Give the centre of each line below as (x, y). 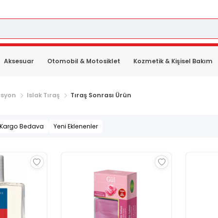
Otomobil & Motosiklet (84, 61)
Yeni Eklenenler (75, 126)
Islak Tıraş (43, 95)
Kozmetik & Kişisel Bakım (173, 61)
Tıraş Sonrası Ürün (101, 95)
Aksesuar (19, 61)
